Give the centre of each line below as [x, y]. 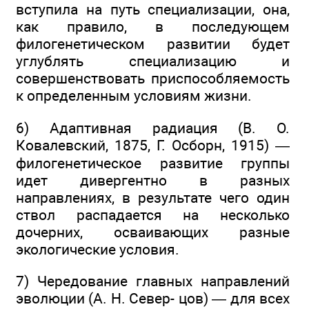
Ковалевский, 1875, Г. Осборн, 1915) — [153, 145]
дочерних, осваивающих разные [153, 232]
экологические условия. [98, 249]
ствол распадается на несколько [153, 215]
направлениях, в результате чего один [153, 197]
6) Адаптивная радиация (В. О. [153, 128]
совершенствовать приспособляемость [153, 79]
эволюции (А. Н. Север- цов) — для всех [153, 298]
